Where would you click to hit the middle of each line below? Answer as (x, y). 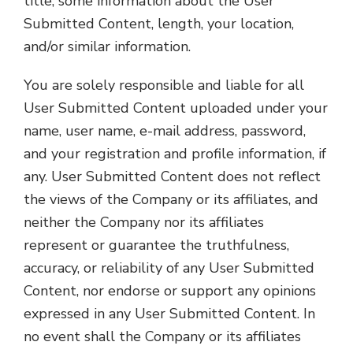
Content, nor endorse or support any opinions (170, 291)
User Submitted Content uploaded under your (176, 108)
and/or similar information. (107, 46)
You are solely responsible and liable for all (164, 85)
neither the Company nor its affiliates (144, 222)
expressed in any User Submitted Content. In (169, 314)
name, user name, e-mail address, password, (165, 131)
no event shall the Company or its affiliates (162, 336)
